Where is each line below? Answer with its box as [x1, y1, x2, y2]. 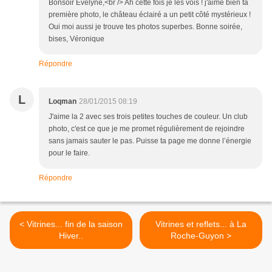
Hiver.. [59, 231, 83, 241]
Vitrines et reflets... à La [155, 219, 246, 229]
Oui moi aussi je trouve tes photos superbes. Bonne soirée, [49, 22, 242, 32]
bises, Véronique [49, 35, 104, 44]
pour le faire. [49, 149, 90, 158]
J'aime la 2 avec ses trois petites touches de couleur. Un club [49, 112, 248, 121]
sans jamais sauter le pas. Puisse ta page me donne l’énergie [49, 137, 251, 146]
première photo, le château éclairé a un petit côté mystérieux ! [49, 10, 251, 19]
